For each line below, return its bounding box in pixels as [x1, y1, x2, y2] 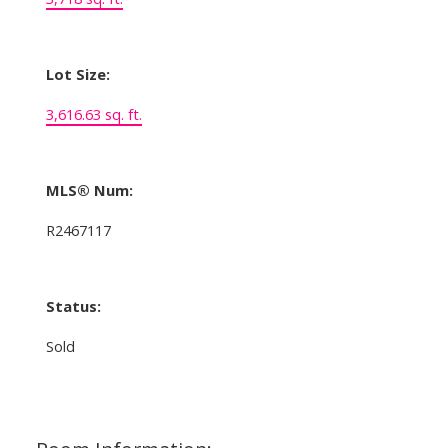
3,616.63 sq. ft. [45, 103, 142, 124]
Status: [45, 295, 101, 316]
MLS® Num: [45, 179, 133, 200]
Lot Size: [45, 63, 110, 84]
